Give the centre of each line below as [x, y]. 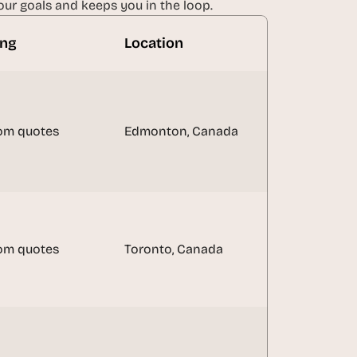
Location [154, 43]
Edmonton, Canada [181, 131]
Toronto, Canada [174, 249]
